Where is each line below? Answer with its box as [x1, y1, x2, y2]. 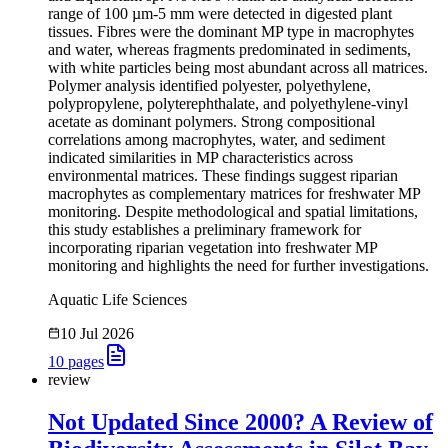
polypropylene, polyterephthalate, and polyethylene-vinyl [48, 95, 408, 113]
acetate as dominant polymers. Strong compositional [48, 113, 375, 131]
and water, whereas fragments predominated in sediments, [48, 41, 411, 59]
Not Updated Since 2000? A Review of [48, 409, 433, 436]
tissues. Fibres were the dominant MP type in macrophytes [48, 23, 414, 41]
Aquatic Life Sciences [48, 291, 187, 309]
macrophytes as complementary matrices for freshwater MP [48, 185, 420, 203]
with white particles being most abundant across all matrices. [48, 59, 428, 77]
